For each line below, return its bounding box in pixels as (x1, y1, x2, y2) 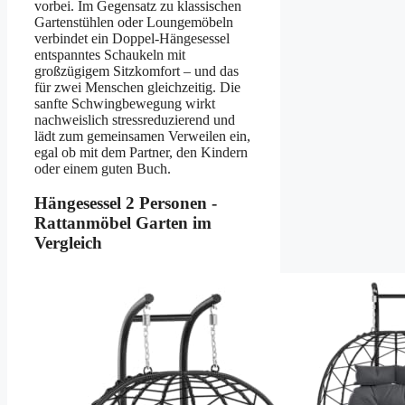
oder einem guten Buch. (34, 160, 171, 176)
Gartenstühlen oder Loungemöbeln (34, 14, 233, 30)
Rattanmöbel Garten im (34, 213, 212, 233)
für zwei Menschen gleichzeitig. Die (34, 79, 240, 95)
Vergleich (34, 233, 102, 253)
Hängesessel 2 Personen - (34, 193, 217, 213)
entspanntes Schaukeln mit (34, 46, 185, 62)
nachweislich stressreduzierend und (34, 111, 235, 127)
